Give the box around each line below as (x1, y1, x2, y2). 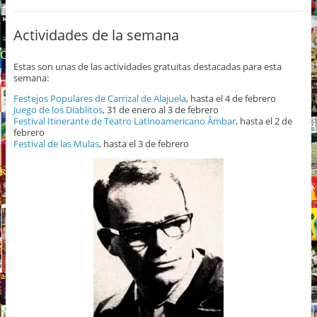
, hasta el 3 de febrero (98, 137, 189, 150)
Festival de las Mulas (13, 137, 99, 150)
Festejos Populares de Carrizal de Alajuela (13, 91, 186, 105)
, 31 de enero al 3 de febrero (102, 103, 219, 116)
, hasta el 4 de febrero (185, 91, 276, 105)
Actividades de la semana (13, 25, 179, 45)
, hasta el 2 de (235, 114, 292, 127)
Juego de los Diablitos (13, 103, 103, 116)
